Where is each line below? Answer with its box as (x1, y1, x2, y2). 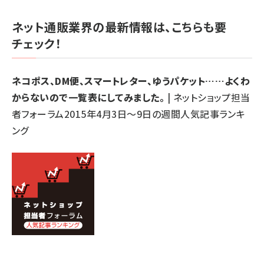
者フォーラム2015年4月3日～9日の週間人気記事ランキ (12, 106, 246, 121)
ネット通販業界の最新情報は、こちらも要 (12, 18, 227, 35)
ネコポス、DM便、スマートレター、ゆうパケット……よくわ (12, 73, 250, 88)
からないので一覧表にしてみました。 (12, 90, 165, 104)
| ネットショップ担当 (164, 90, 250, 104)
